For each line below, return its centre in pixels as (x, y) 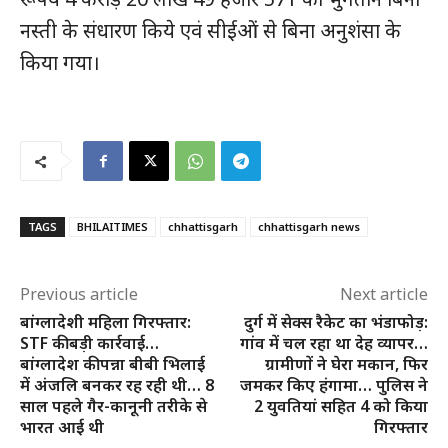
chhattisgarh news (309, 227)
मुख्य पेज (52, 17)
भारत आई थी (62, 427)
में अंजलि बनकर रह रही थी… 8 (117, 385)
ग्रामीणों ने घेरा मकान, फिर (346, 364)
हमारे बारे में (58, 47)
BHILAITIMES (112, 227)
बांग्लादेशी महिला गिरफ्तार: (105, 322)
